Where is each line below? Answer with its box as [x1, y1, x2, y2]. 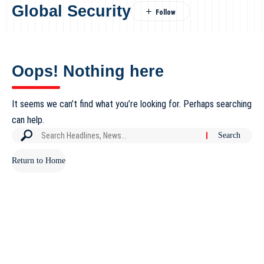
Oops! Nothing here [12, 62, 164, 80]
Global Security [12, 2, 131, 20]
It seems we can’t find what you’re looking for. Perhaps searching [12, 98, 252, 110]
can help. [12, 114, 44, 126]
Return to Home [12, 156, 65, 165]
